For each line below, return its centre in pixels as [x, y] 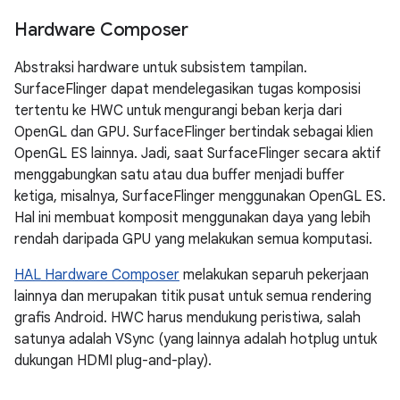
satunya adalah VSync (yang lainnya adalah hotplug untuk [196, 339]
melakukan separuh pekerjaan [274, 275]
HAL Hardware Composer [97, 275]
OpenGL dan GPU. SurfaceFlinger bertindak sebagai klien [194, 132]
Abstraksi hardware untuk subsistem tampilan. [161, 67]
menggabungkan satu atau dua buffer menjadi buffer [179, 175]
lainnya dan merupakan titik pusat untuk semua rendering [193, 296]
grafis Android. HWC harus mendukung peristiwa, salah [187, 317]
